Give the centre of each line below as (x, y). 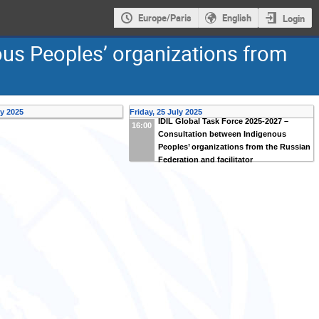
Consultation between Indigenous (222, 134)
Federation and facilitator (205, 159)
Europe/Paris (164, 18)
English (236, 18)
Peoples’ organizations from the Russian (234, 146)
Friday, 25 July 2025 (166, 112)
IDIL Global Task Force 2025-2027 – (223, 121)
